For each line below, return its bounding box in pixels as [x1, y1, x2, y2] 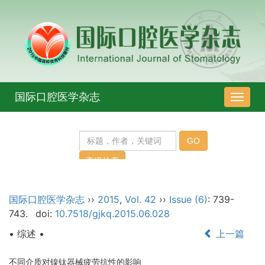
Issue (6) [169, 193, 208, 206]
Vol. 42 [125, 193, 156, 206]
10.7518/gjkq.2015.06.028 [54, 208, 170, 220]
